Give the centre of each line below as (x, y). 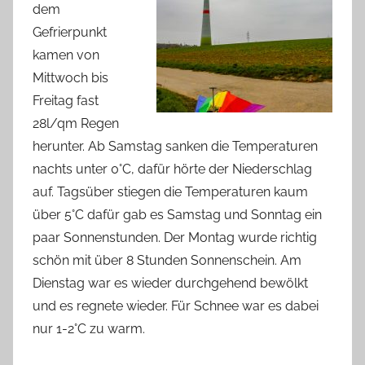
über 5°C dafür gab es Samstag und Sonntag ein (177, 214)
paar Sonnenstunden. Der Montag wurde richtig (175, 237)
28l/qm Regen (76, 123)
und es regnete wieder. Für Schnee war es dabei (176, 306)
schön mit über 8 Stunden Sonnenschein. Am (167, 260)
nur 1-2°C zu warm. (89, 328)
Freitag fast (66, 100)
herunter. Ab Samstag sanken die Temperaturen (175, 146)
